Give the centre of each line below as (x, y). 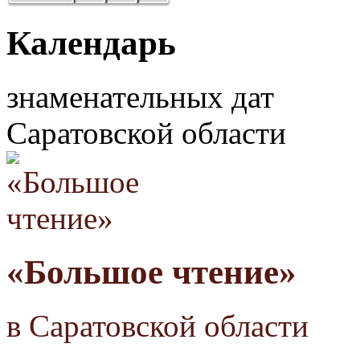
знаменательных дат (140, 97)
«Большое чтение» (151, 272)
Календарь (91, 43)
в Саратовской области (157, 325)
